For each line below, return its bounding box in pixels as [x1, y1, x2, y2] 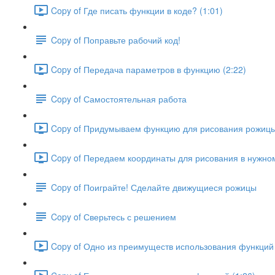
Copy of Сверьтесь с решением [51, 210, 176, 223]
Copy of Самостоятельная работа [51, 92, 187, 105]
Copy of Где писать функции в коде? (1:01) [51, 4, 223, 17]
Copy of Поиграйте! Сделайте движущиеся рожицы [51, 180, 257, 193]
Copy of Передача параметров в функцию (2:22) [51, 63, 246, 76]
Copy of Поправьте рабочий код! [51, 33, 180, 46]
